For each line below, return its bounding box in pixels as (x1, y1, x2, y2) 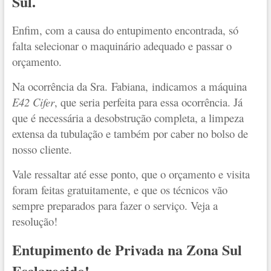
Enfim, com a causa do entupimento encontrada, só (11, 22, 238, 38)
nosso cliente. (11, 141, 72, 157)
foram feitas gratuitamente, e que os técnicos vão (11, 181, 227, 197)
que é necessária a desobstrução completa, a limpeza (11, 109, 244, 125)
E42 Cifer (11, 94, 54, 109)
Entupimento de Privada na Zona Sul (11, 238, 242, 260)
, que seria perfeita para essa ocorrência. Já (54, 94, 243, 109)
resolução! (11, 213, 57, 229)
